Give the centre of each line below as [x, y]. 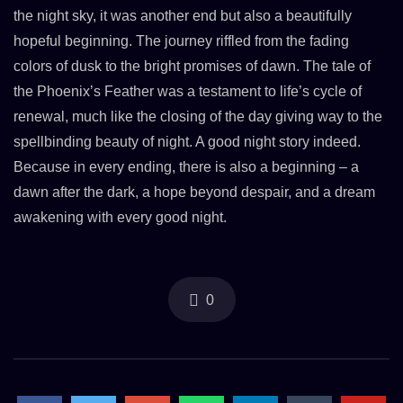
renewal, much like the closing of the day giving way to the [198, 117]
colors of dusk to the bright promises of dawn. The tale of [192, 67]
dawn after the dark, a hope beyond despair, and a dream [194, 193]
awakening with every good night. [120, 218]
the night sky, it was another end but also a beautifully [183, 16]
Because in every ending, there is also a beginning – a [186, 167]
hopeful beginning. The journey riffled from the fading [181, 41]
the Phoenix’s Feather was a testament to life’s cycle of [188, 92]
